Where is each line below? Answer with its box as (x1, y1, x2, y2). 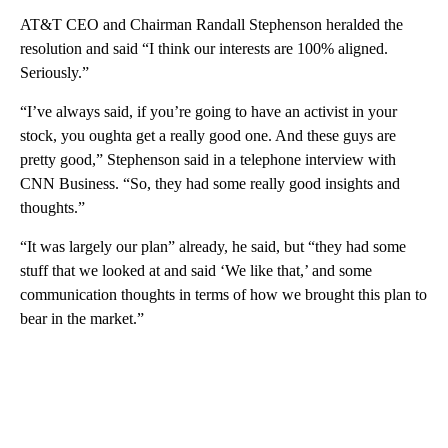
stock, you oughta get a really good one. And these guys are (20, 126, 396, 144)
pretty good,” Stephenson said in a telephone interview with (20, 150, 396, 168)
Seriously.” (20, 63, 89, 81)
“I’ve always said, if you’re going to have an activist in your (20, 102, 397, 120)
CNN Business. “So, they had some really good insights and (20, 174, 400, 192)
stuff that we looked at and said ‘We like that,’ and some (20, 261, 372, 279)
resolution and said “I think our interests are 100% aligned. (20, 39, 388, 57)
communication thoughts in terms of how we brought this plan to (20, 285, 427, 303)
